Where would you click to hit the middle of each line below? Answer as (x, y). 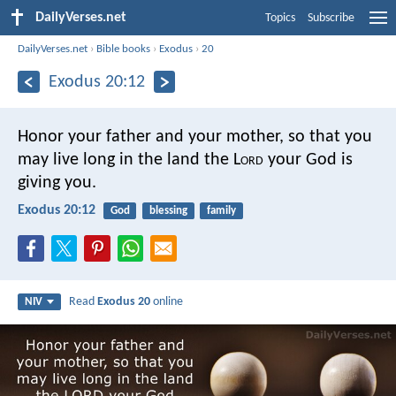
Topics (280, 18)
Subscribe (331, 18)
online (167, 302)
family (221, 210)
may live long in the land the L (129, 160)
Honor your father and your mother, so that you (195, 137)
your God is (308, 160)
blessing (168, 210)
